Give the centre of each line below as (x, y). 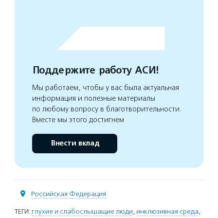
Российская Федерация (69, 194)
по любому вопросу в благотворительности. (107, 109)
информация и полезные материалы (94, 98)
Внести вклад (75, 143)
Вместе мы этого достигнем (78, 119)
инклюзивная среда (167, 211)
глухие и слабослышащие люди (82, 211)
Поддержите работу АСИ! (95, 70)
